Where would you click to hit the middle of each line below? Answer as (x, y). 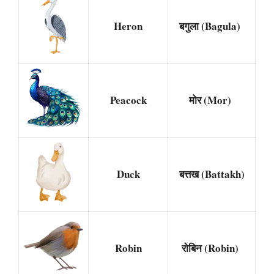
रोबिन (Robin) (212, 248)
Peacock (128, 100)
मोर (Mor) (212, 100)
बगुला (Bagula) (212, 26)
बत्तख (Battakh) (212, 174)
